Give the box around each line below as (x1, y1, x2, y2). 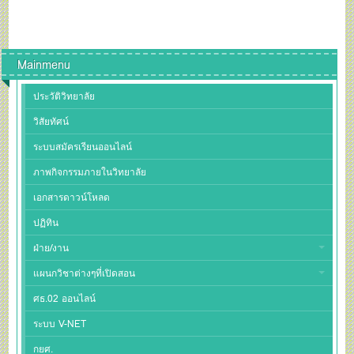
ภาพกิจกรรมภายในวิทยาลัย (33, 164, 147, 179)
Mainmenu (17, 55, 71, 73)
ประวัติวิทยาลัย (33, 88, 96, 104)
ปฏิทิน (33, 214, 59, 230)
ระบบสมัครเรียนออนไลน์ (33, 138, 133, 154)
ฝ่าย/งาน (33, 239, 70, 255)
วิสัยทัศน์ (33, 113, 70, 129)
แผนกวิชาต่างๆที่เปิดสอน (33, 265, 136, 281)
